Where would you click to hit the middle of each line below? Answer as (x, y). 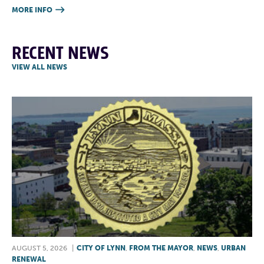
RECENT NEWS (60, 53)
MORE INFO (32, 10)
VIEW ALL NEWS (39, 67)
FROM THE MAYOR (161, 248)
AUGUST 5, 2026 (39, 248)
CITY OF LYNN (101, 248)
